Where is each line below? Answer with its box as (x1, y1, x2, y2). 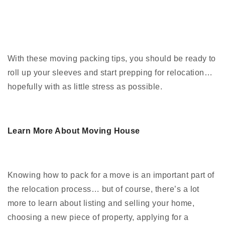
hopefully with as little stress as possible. (8, 82, 163, 91)
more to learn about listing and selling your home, (8, 199, 195, 208)
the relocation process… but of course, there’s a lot (8, 185, 199, 194)
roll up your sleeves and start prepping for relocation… (8, 68, 213, 77)
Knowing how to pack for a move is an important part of (8, 171, 214, 180)
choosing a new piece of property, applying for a (8, 213, 189, 222)
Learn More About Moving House (8, 127, 140, 136)
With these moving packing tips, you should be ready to (8, 54, 216, 63)
